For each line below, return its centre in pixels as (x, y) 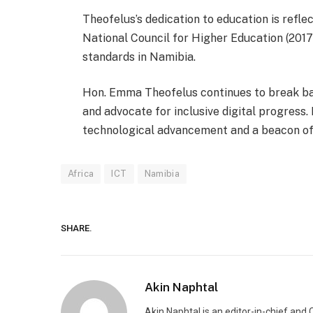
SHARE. (77, 228)
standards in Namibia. (139, 57)
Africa (81, 174)
